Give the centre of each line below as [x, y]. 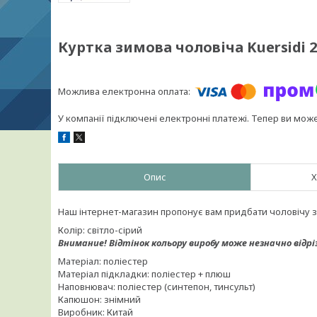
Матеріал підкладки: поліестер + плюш [144, 274]
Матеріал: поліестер [103, 261]
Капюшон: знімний [99, 299]
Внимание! [83, 243]
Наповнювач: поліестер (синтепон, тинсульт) [157, 287]
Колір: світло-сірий [100, 230]
